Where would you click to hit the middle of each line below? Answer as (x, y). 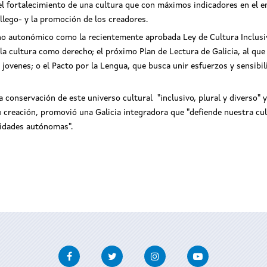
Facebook (100, 252)
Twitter (139, 252)
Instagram (187, 252)
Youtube (226, 252)
